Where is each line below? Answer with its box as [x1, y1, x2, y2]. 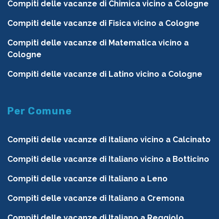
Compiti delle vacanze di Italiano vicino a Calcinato [7, 135, 211, 145]
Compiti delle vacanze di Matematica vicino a [7, 38, 189, 48]
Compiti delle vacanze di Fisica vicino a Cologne [7, 19, 199, 28]
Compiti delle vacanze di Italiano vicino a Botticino [7, 154, 209, 164]
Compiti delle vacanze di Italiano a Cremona [7, 194, 184, 203]
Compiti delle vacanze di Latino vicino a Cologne [7, 69, 202, 79]
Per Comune [7, 105, 72, 117]
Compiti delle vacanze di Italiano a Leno [7, 174, 168, 184]
